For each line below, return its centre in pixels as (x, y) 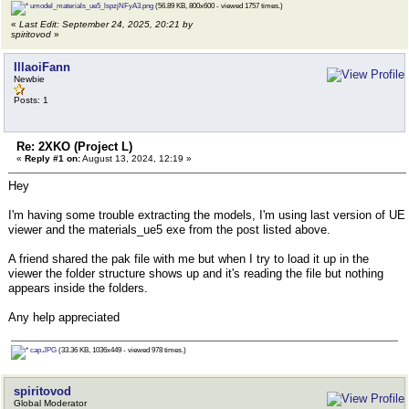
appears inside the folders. (78, 288)
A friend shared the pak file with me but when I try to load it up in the (189, 259)
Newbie (29, 79)
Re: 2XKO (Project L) (74, 147)
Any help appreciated (64, 317)
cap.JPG (42, 350)
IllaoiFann (42, 67)
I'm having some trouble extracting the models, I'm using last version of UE (207, 215)
